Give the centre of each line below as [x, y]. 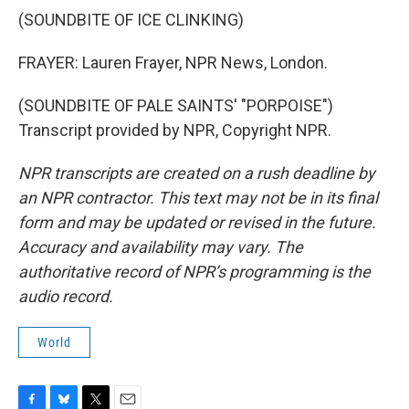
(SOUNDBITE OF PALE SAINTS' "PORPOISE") [176, 105]
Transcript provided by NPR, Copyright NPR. [175, 130]
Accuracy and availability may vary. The [161, 247]
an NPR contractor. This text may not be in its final [198, 198]
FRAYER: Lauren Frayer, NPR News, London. [173, 63]
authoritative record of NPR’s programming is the [194, 272]
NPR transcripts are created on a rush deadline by [197, 173]
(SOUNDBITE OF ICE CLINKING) [131, 20]
